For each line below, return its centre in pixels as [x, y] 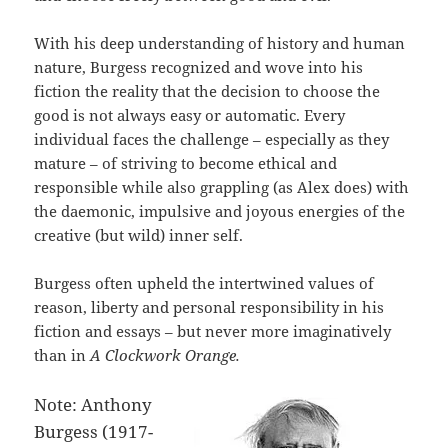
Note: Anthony [93, 405]
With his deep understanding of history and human [220, 43]
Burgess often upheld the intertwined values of [204, 283]
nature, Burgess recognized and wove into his [199, 67]
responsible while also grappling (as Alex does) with [222, 187]
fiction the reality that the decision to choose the [207, 91]
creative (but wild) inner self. [139, 235]
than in [62, 355]
